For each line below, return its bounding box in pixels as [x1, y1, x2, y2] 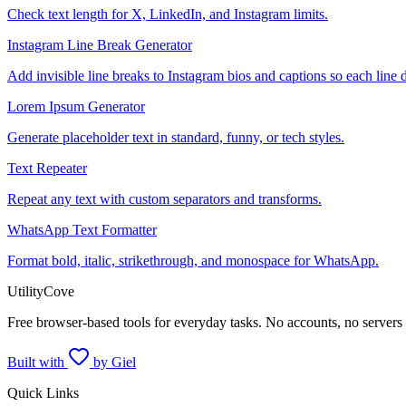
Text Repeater [7, 160, 87, 177]
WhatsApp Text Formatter [7, 222, 157, 238]
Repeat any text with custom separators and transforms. [7, 191, 322, 208]
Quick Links [7, 385, 79, 401]
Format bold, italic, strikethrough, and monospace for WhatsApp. [7, 253, 379, 269]
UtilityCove [7, 284, 74, 300]
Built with [7, 354, 68, 371]
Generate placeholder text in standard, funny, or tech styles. [7, 130, 344, 146]
